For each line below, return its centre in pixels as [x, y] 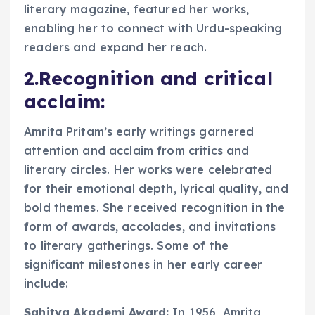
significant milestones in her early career [143, 264]
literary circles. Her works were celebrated [148, 169]
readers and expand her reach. [116, 47]
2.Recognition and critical [148, 79]
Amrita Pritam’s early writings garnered [139, 131]
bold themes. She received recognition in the [155, 207]
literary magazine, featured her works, [137, 9]
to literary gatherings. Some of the [127, 245]
